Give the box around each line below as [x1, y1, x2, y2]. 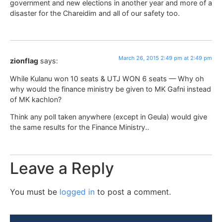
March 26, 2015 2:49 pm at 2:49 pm [118, 55, 212, 62]
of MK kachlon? [10, 95, 61, 104]
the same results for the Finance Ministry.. [10, 123, 149, 132]
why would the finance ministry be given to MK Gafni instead [10, 84, 211, 93]
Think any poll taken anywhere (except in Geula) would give [10, 112, 207, 121]
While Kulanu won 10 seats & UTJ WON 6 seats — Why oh [10, 74, 204, 83]
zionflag [10, 56, 38, 65]
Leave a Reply [10, 158, 114, 178]
